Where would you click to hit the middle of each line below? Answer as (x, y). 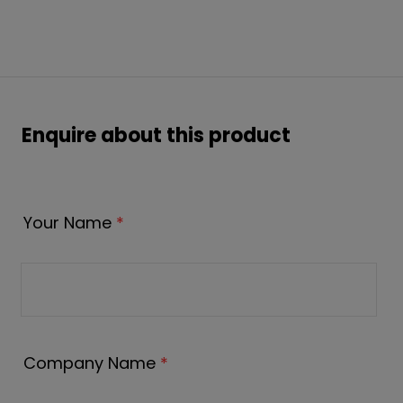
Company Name (91, 363)
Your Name (69, 222)
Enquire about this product (156, 135)
